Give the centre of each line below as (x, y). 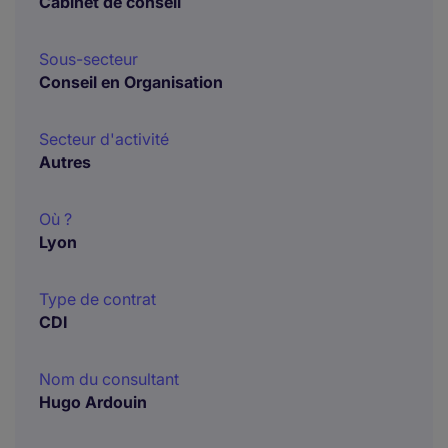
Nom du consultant (109, 379)
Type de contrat (97, 299)
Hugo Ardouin (93, 402)
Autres (65, 162)
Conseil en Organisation (131, 82)
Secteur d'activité (104, 139)
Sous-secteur (88, 59)
